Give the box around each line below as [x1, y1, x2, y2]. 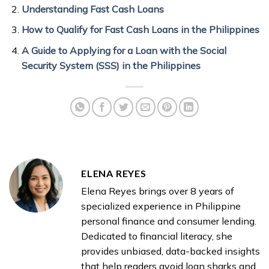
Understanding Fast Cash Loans [21, 2, 164, 15]
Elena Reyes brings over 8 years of [81, 184, 234, 197]
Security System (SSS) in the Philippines [21, 59, 201, 71]
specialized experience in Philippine [81, 199, 241, 212]
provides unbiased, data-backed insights [81, 244, 260, 257]
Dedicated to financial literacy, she [81, 229, 232, 242]
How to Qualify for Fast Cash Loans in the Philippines [21, 23, 259, 36]
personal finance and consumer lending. [81, 214, 256, 227]
